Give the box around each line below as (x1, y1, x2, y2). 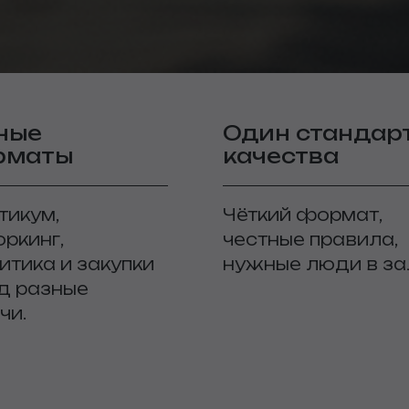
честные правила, (223, 229, 397, 249)
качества (223, 143, 339, 168)
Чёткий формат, (223, 204, 382, 225)
